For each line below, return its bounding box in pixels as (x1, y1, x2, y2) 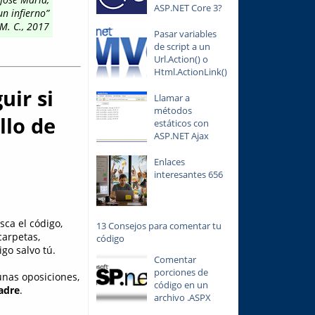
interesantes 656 (153, 167, 223, 181)
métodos (153, 103, 192, 117)
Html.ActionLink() (153, 65, 227, 78)
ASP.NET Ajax (153, 129, 209, 142)
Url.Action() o (153, 52, 208, 65)
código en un (153, 278, 208, 292)
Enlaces (153, 155, 185, 168)
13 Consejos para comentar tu (96, 219, 221, 232)
